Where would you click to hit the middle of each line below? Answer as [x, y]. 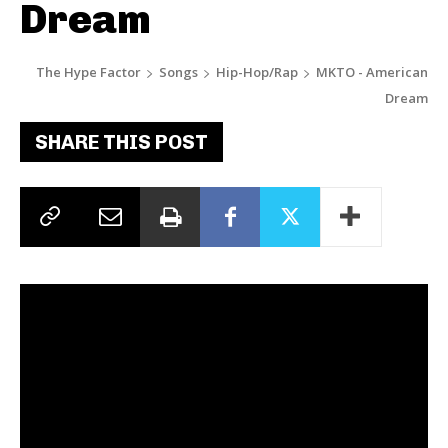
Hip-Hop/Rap [257, 72]
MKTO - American [372, 72]
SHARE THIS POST [121, 142]
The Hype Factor [88, 72]
